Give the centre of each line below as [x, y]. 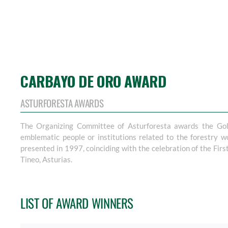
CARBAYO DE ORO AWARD [93, 81]
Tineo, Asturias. [46, 159]
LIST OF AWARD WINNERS [77, 203]
